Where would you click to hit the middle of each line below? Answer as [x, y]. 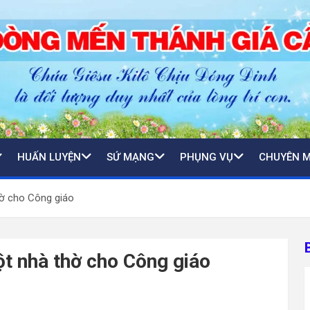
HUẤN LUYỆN [49, 157]
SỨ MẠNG [130, 157]
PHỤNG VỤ [207, 157]
